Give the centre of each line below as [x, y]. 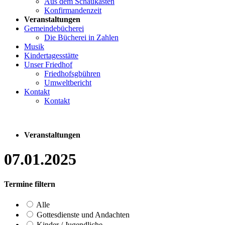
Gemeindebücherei [54, 28]
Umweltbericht [68, 82]
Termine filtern [30, 184]
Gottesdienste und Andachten [82, 215]
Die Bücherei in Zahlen [81, 37]
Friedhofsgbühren [72, 73]
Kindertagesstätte [51, 55]
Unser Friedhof [48, 64]
